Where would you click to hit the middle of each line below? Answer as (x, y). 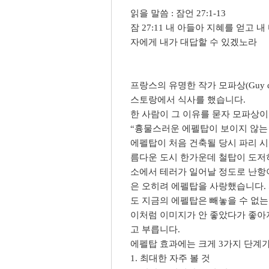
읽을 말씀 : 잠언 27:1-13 (178, 13)
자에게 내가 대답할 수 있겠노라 (193, 42)
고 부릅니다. (155, 229)
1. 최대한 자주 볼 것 (170, 258)
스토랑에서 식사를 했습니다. (188, 100)
